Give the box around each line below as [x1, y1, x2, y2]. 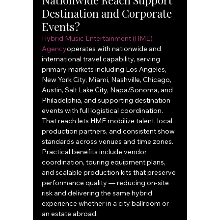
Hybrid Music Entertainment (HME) [42, 34, 155, 43]
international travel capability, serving [42, 55, 162, 64]
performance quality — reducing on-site [42, 178, 171, 188]
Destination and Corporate [42, 6, 175, 21]
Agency [42, 44, 67, 54]
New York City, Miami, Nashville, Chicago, [42, 75, 173, 84]
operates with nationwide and [67, 44, 163, 54]
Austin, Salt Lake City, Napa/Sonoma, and [42, 85, 175, 95]
